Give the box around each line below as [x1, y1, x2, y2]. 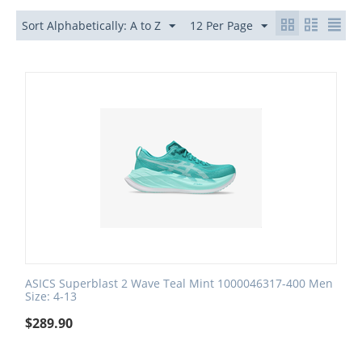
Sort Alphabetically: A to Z [22, 18, 161, 33]
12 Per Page [190, 18, 253, 33]
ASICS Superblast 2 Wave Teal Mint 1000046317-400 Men [25, 276, 333, 291]
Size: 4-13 [25, 288, 77, 304]
